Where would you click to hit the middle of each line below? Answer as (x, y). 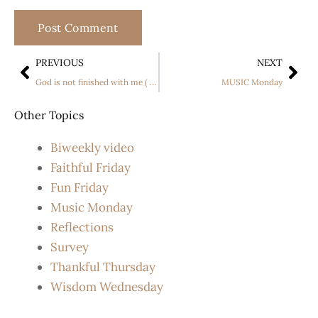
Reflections (82, 227)
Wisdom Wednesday (107, 287)
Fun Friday (79, 188)
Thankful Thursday (103, 267)
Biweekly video (92, 148)
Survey (70, 247)
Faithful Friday (91, 168)
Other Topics (49, 115)
